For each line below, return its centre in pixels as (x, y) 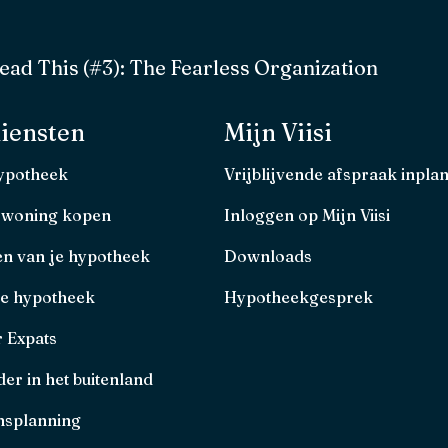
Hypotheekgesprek (298, 296)
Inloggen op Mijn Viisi (307, 214)
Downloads (268, 255)
